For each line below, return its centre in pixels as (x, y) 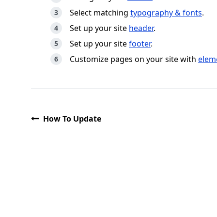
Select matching (100, 13)
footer (140, 44)
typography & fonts (166, 13)
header (141, 28)
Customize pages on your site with (134, 59)
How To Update (72, 119)
